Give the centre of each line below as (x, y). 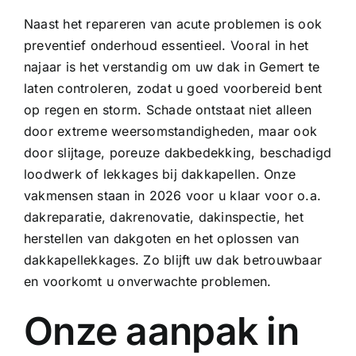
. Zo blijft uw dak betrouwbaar (228, 259)
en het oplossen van (235, 238)
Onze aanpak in (161, 331)
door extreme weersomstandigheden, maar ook (170, 131)
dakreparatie (62, 217)
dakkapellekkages (79, 259)
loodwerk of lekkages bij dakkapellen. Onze (160, 174)
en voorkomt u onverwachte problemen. (147, 281)
